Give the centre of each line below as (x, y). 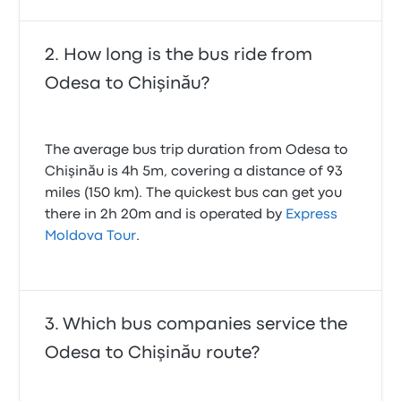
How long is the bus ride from (188, 55)
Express (312, 215)
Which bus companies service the (205, 324)
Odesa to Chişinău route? (153, 353)
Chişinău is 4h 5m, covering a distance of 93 (194, 172)
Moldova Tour (91, 236)
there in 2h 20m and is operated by (166, 215)
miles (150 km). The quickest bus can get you (194, 193)
